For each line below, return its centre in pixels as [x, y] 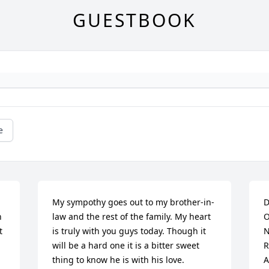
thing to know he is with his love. [119, 259]
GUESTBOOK [134, 20]
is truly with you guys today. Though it [129, 231]
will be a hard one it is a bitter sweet [126, 245]
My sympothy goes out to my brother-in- [134, 202]
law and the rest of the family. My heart [132, 216]
